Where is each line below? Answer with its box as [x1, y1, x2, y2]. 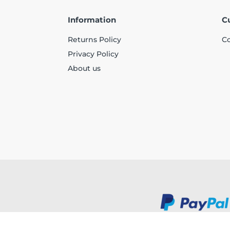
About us [68, 64, 101, 73]
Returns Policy [68, 35, 121, 45]
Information [68, 15, 116, 25]
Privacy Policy [68, 49, 119, 59]
